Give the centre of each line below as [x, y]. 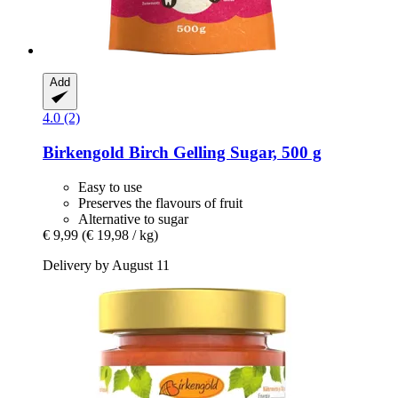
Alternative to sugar [133, 219]
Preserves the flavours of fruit [160, 203]
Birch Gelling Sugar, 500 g [223, 153]
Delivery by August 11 [106, 265]
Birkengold [84, 153]
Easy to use [110, 187]
